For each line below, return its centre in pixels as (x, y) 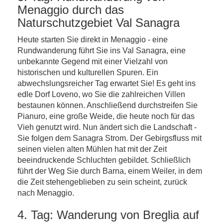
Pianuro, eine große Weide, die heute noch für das (106, 116)
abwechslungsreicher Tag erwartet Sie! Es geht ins (107, 83)
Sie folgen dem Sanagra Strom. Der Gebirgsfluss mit (110, 138)
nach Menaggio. (46, 193)
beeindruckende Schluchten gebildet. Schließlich (104, 160)
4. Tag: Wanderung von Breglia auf (108, 215)
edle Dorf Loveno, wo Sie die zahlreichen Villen (101, 94)
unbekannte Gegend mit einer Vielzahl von (93, 61)
